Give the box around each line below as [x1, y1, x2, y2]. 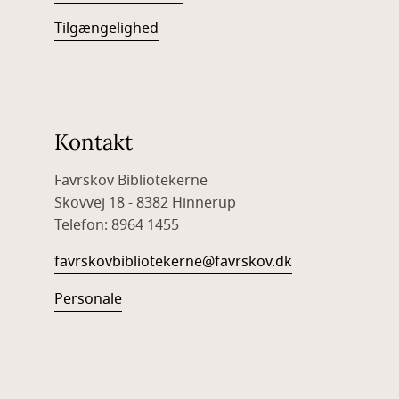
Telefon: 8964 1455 [53, 215, 186, 237]
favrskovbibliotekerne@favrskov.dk [53, 251, 292, 273]
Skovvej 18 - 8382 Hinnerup [53, 192, 240, 215]
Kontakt [53, 128, 133, 157]
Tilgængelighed [53, 18, 159, 40]
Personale [53, 289, 122, 311]
